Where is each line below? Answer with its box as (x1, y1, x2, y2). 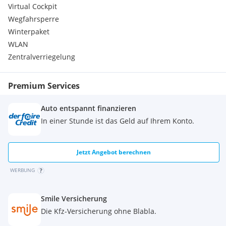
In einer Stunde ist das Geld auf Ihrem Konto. (41, 116, 194, 126)
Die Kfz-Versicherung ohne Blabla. (41, 206, 156, 216)
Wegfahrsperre (8, 14, 59, 24)
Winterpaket (8, 27, 49, 36)
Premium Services (8, 80, 80, 91)
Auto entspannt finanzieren (41, 103, 136, 113)
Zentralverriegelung (8, 52, 75, 62)
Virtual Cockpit (8, 2, 57, 11)
